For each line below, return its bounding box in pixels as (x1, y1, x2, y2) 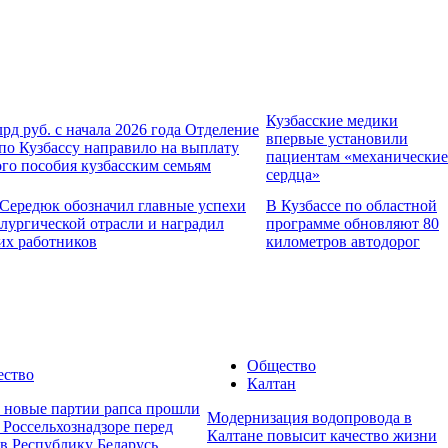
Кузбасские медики (266, 111, 398, 129)
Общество (247, 357, 316, 375)
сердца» (266, 165, 320, 183)
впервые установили (266, 129, 408, 147)
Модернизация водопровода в (207, 409, 412, 427)
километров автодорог (266, 232, 420, 250)
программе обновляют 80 (266, 214, 439, 232)
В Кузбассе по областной (266, 196, 437, 214)
